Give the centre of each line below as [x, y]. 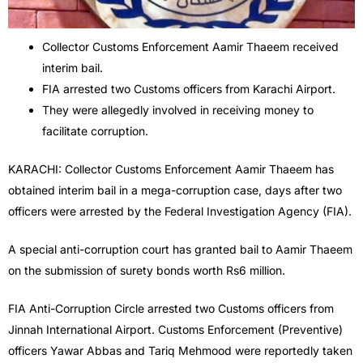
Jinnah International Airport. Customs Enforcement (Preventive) [175, 330]
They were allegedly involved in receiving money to [178, 110]
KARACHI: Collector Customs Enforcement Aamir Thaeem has [171, 169]
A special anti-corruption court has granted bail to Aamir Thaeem [180, 250]
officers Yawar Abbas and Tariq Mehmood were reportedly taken [180, 351]
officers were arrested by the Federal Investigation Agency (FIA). [180, 211]
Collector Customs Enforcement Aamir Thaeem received [190, 47]
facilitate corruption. [95, 131]
